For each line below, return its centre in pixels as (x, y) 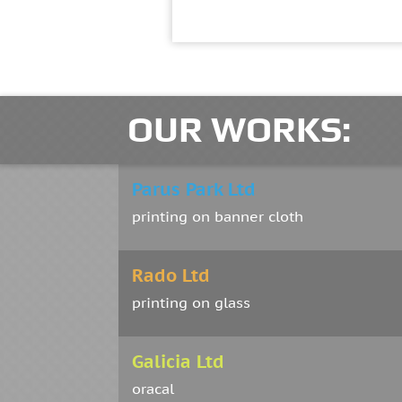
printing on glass (191, 303)
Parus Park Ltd (194, 190)
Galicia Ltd (178, 362)
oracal (153, 389)
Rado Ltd (171, 276)
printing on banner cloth (218, 217)
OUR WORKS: (239, 130)
